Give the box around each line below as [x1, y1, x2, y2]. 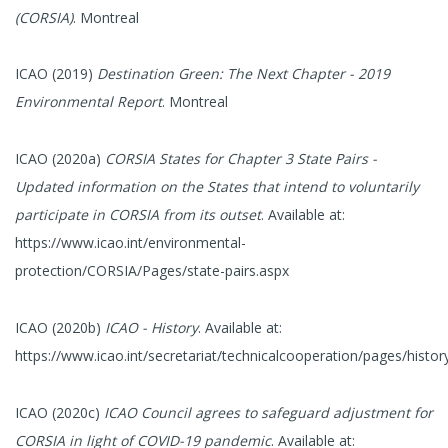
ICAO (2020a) [15, 149, 105, 169]
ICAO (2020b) [15, 318, 105, 338]
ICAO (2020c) [15, 402, 104, 422]
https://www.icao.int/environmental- [15, 233, 246, 253]
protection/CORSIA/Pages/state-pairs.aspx [15, 261, 289, 281]
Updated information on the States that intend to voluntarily [15, 177, 419, 197]
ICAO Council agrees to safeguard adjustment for [104, 402, 433, 422]
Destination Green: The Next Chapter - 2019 [97, 64, 390, 84]
